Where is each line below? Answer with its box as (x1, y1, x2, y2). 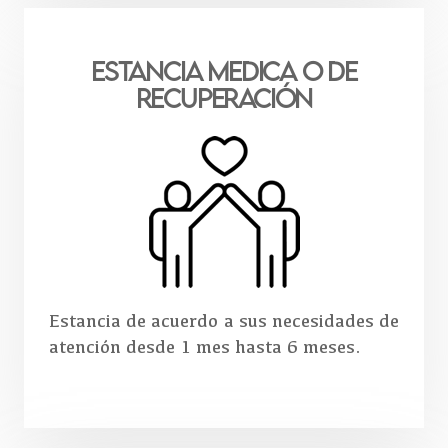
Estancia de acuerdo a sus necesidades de (49, 310, 399, 331)
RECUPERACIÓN (135, 82, 313, 114)
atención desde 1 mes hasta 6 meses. (49, 336, 361, 357)
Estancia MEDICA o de (90, 55, 357, 87)
